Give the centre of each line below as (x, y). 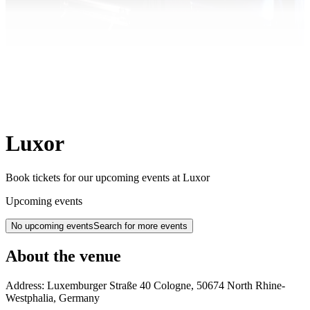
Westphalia (29, 298)
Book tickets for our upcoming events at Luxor (108, 177)
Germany (79, 298)
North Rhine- (256, 285)
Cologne (172, 285)
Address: (26, 285)
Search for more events (140, 226)
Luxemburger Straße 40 (99, 285)
